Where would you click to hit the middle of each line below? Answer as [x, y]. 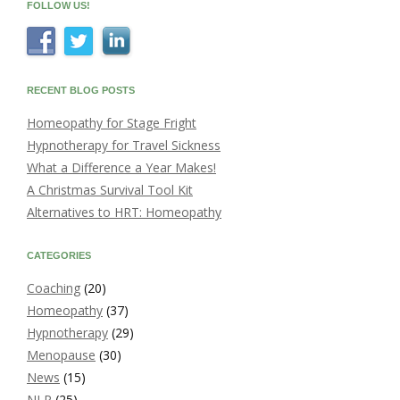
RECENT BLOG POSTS [81, 91]
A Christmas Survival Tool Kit [110, 190]
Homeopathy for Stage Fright [112, 123]
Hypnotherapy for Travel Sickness [124, 146]
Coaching [54, 288]
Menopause [61, 355]
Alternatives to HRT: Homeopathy [124, 212]
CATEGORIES [59, 256]
